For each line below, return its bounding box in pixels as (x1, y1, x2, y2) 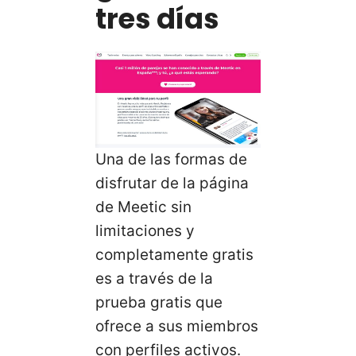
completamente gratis (95, 245, 253, 264)
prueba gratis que (95, 292, 222, 311)
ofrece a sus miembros (95, 316, 258, 335)
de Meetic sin (95, 197, 192, 216)
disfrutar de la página (95, 173, 249, 192)
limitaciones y (95, 221, 195, 240)
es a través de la (95, 269, 213, 288)
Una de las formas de (95, 149, 247, 168)
